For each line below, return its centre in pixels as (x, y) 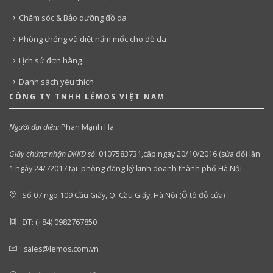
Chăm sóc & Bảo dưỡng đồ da (73, 17)
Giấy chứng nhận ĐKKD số (52, 154)
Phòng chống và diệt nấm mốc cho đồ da (93, 39)
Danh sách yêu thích (56, 81)
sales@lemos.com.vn (61, 249)
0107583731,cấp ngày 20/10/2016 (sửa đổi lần (179, 154)
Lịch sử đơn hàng (50, 60)
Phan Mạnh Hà (87, 127)
